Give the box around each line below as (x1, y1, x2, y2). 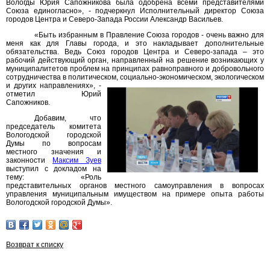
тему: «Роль (6, 173, 101, 181)
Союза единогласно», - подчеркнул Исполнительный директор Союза (6, 7, 264, 15)
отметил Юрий (6, 90, 101, 98)
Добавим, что (34, 114, 101, 122)
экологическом (215, 73, 264, 81)
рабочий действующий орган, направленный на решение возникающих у (6, 56, 264, 64)
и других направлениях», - (6, 81, 101, 90)
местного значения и (6, 148, 101, 156)
